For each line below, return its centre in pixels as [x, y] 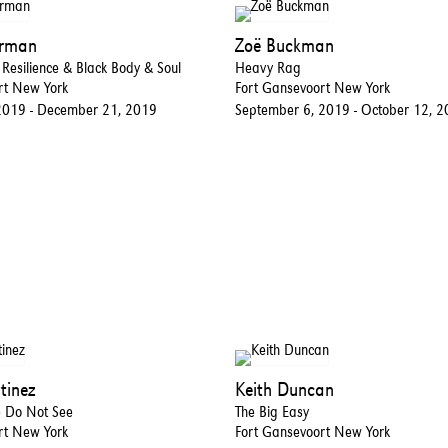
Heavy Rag [267, 68]
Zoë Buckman [284, 45]
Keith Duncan [284, 388]
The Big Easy [271, 411]
